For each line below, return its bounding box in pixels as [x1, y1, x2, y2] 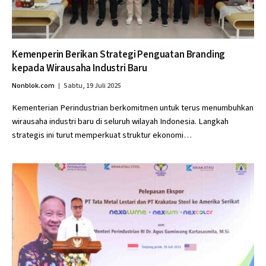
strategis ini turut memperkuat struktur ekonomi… [12, 129, 192, 141]
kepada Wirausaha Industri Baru [12, 61, 147, 75]
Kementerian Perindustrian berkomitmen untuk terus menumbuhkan [12, 102, 254, 114]
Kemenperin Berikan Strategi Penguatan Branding [12, 47, 226, 62]
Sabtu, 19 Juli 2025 [64, 81, 121, 91]
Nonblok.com [12, 81, 55, 91]
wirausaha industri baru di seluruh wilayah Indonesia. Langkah [12, 115, 229, 128]
